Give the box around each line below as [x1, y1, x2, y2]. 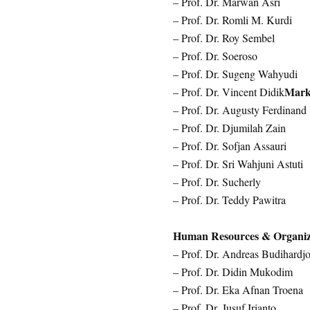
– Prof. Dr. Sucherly [172, 174, 261, 189]
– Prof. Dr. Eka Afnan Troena [172, 282, 303, 297]
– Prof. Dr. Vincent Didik [172, 84, 284, 99]
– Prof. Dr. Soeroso [172, 48, 257, 63]
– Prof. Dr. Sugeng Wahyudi [172, 66, 298, 81]
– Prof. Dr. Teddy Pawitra [172, 192, 286, 207]
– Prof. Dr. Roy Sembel [172, 30, 275, 45]
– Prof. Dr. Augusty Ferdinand [172, 102, 307, 117]
